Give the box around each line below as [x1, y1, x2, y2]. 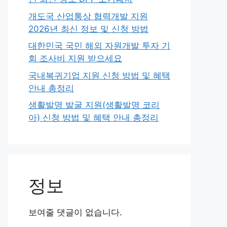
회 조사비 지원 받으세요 [28, 53, 122, 63]
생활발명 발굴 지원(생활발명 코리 [28, 100, 160, 110]
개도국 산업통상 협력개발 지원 [28, 11, 148, 21]
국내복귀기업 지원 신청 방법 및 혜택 [28, 70, 170, 81]
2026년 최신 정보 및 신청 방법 [28, 23, 148, 34]
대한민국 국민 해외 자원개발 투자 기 [28, 41, 170, 51]
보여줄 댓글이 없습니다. [28, 207, 122, 217]
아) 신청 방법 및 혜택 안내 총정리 [28, 112, 159, 123]
